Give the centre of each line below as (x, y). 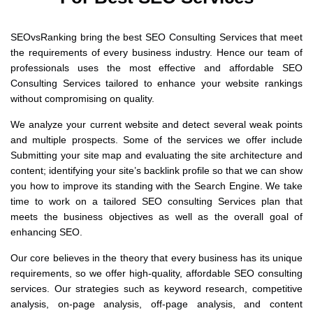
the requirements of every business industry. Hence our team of (156, 52)
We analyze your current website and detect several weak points (156, 124)
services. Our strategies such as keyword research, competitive (156, 288)
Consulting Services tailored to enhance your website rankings (156, 83)
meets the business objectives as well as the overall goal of (156, 216)
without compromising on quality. (82, 98)
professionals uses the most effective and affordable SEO (156, 67)
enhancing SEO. (46, 232)
